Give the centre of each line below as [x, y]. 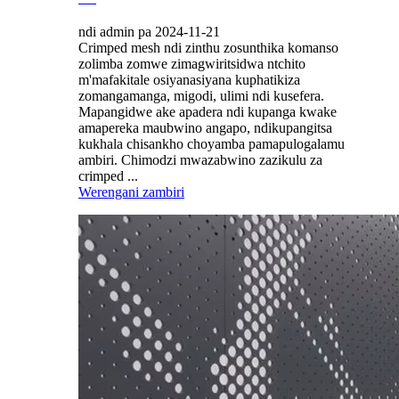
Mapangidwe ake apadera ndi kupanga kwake [208, 112]
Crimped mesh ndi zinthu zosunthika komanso [208, 48]
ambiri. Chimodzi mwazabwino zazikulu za [200, 160]
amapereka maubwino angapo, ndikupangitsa [205, 128]
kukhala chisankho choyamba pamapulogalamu [212, 144]
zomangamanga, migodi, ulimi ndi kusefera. [201, 96]
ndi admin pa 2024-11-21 [149, 32]
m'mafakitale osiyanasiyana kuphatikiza [189, 80]
